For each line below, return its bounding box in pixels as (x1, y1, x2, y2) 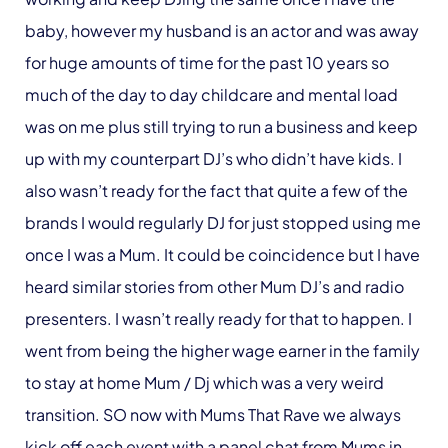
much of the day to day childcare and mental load (25, 83, 398, 105)
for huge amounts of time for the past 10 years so (25, 51, 389, 73)
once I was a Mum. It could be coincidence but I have (25, 243, 420, 265)
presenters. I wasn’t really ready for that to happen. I (25, 307, 412, 329)
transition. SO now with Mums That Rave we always (25, 403, 401, 425)
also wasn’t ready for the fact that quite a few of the (25, 179, 408, 201)
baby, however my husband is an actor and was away (25, 19, 419, 41)
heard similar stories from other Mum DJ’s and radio (25, 275, 404, 297)
